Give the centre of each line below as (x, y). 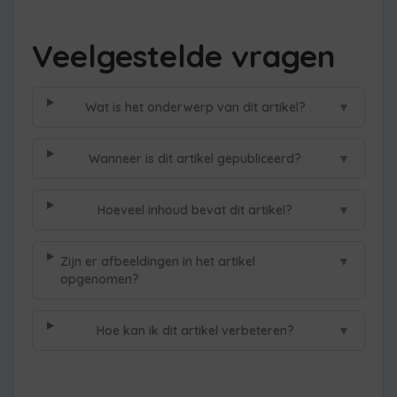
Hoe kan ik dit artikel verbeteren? (195, 330)
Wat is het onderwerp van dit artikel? (195, 107)
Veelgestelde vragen (183, 55)
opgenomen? (99, 279)
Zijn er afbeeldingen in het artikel (157, 261)
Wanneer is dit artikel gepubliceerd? (195, 158)
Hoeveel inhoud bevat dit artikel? (195, 210)
